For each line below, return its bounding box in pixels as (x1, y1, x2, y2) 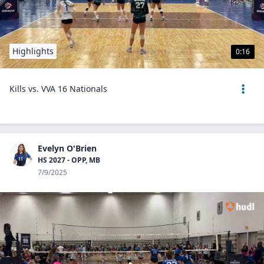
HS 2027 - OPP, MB (38, 155, 100, 165)
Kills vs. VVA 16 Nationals (9, 83, 107, 94)
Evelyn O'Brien (38, 143, 97, 154)
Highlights (12, 45, 54, 57)
